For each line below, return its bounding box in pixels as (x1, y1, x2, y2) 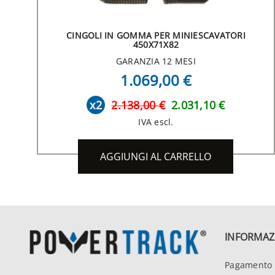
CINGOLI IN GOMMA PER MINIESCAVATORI (66, 29, 246, 41)
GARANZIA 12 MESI (115, 55, 196, 67)
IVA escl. (138, 115, 174, 128)
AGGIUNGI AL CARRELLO (100, 149, 212, 163)
